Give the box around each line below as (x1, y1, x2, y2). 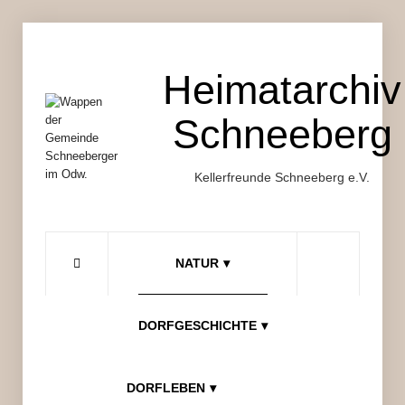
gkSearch (328, 298, 385, 315)
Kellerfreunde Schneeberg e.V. (194, 169, 370, 184)
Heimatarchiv (163, 67, 401, 113)
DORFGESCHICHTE (137, 317, 257, 333)
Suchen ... (297, 235, 359, 251)
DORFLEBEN (126, 380, 205, 395)
